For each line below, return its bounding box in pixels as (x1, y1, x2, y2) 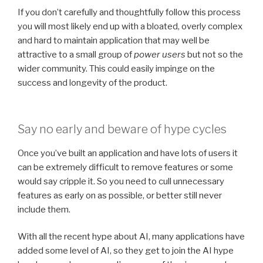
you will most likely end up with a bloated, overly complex (18, 21, 242, 32)
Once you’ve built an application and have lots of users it (18, 147, 238, 159)
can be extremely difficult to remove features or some (18, 161, 233, 173)
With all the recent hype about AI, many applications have (18, 231, 245, 242)
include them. (18, 204, 70, 215)
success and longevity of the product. (18, 77, 167, 89)
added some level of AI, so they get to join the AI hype (18, 245, 234, 257)
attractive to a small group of (18, 49, 134, 60)
